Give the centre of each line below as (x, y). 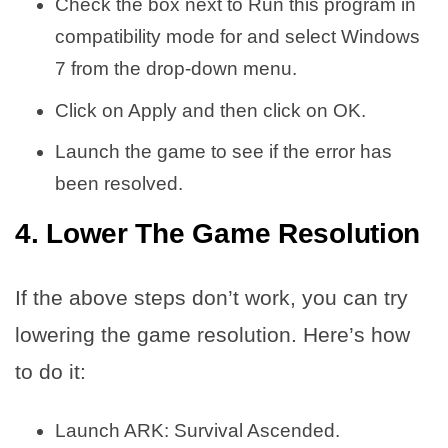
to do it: (50, 372)
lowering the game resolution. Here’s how (212, 335)
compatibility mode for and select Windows (237, 37)
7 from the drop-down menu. (176, 69)
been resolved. (119, 184)
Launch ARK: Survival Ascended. (197, 431)
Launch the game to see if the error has (223, 152)
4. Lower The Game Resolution (218, 234)
